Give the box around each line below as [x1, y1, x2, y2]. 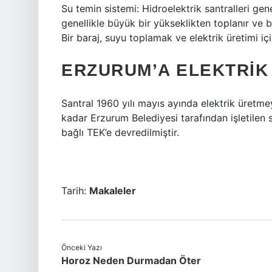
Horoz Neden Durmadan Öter [61, 254, 201, 267]
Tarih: [61, 185, 89, 197]
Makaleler [89, 185, 136, 197]
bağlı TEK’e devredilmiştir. [61, 126, 179, 138]
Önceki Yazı [61, 243, 102, 252]
